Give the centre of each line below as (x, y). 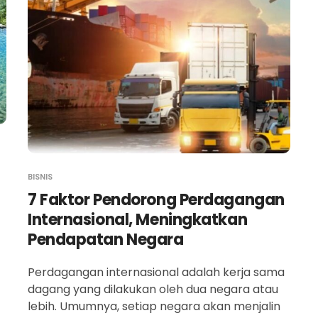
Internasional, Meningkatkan (138, 220)
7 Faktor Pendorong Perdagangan (156, 200)
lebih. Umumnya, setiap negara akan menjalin (154, 306)
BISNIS (40, 177)
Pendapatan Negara (106, 240)
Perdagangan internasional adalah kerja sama (156, 272)
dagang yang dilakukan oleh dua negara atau (153, 289)
